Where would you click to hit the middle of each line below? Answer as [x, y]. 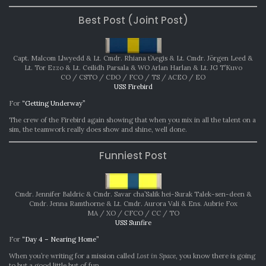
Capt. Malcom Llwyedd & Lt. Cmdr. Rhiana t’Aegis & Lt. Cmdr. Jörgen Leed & [133, 58]
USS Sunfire [133, 223]
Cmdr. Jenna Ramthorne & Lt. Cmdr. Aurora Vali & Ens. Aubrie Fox [133, 204]
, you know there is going [216, 256]
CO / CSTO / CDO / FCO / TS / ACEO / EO [133, 77]
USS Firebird [133, 87]
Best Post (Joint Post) [133, 20]
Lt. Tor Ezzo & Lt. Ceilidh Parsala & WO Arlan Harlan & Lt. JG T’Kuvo [133, 68]
